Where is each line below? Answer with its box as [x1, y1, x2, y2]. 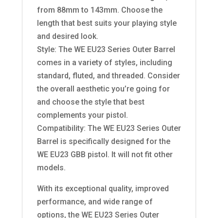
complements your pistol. [36, 110, 128, 120]
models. [36, 163, 66, 172]
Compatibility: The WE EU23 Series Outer [36, 123, 181, 133]
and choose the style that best [36, 97, 145, 107]
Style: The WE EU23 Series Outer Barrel [36, 44, 175, 54]
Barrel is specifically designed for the [36, 136, 170, 146]
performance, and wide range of [36, 197, 153, 206]
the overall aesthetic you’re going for [36, 84, 170, 93]
